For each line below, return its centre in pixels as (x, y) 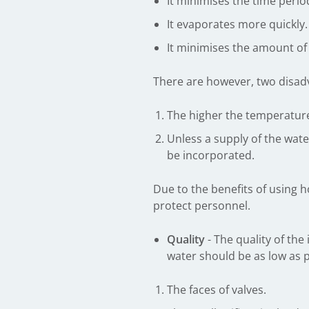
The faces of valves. (217, 290)
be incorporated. (211, 155)
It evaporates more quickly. (237, 24)
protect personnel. (202, 206)
